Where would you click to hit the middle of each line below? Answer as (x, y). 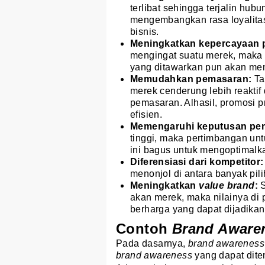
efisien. (146, 115)
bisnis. (145, 32)
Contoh (144, 229)
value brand (227, 186)
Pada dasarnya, (152, 244)
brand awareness (156, 256)
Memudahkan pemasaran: (192, 79)
